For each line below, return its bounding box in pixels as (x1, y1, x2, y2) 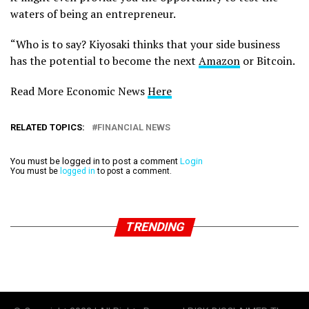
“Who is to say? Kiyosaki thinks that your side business (10, 36, 280, 52)
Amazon (199, 52, 240, 68)
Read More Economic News (10, 83, 148, 99)
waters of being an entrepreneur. (10, 6, 176, 21)
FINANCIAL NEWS (97, 121, 170, 132)
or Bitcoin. (240, 52, 295, 68)
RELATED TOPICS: (10, 121, 85, 132)
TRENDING (123, 219, 186, 234)
